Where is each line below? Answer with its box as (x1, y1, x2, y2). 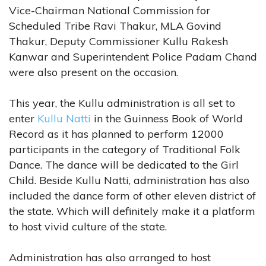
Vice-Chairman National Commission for (9, 3, 210, 17)
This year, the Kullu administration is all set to (9, 96, 235, 110)
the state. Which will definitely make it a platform (9, 204, 255, 218)
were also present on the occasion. (9, 65, 178, 79)
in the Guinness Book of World (91, 111, 243, 125)
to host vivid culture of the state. (9, 219, 167, 233)
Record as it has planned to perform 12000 (9, 126, 224, 141)
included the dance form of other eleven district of (9, 188, 256, 202)
